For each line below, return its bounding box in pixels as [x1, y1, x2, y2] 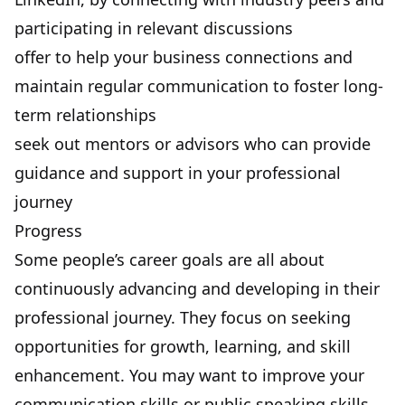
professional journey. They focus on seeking [14, 306, 351, 328]
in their [320, 277, 380, 299]
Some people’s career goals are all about [14, 248, 325, 270]
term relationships [14, 103, 156, 126]
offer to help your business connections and [14, 45, 353, 68]
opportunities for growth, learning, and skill [14, 334, 351, 357]
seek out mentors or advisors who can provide [14, 132, 371, 155]
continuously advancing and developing [14, 277, 320, 299]
